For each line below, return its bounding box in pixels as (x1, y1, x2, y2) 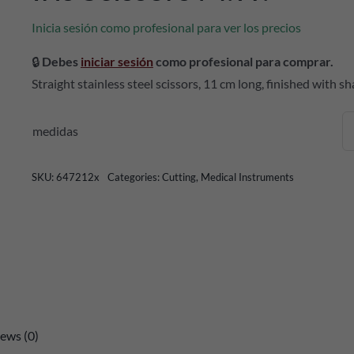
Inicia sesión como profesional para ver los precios (31, 20, 301, 35)
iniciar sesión (80, 54, 153, 69)
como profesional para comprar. (153, 54, 333, 69)
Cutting (161, 171, 196, 183)
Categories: (107, 171, 162, 183)
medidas (32, 123, 78, 138)
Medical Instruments (200, 171, 294, 183)
